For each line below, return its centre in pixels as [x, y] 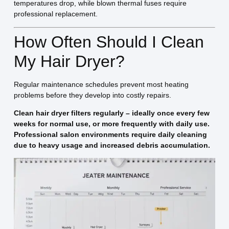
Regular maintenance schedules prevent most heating [101, 84]
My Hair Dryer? [69, 61]
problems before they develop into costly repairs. [92, 95]
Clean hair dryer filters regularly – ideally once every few [111, 113]
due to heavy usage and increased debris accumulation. [112, 145]
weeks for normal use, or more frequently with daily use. [111, 123]
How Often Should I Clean [109, 42]
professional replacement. [55, 14]
